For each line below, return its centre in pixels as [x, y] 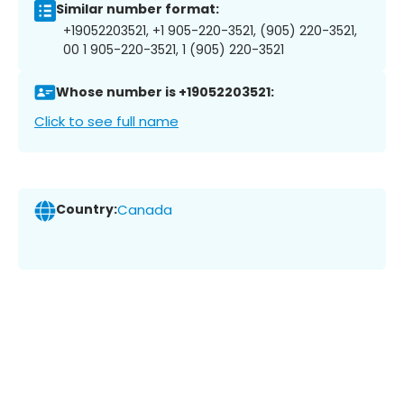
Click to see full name [106, 121]
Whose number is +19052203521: [165, 92]
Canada [145, 210]
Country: [87, 210]
